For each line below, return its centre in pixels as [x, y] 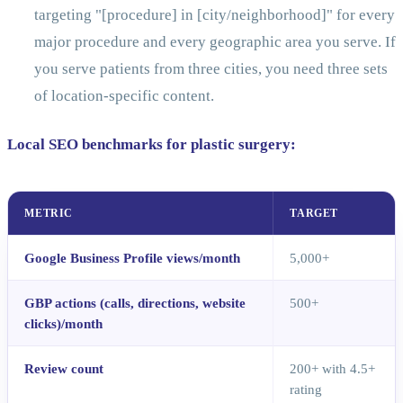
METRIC [49, 213]
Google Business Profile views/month [133, 257]
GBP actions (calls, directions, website [135, 302]
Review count [64, 368]
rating [306, 389]
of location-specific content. [124, 95]
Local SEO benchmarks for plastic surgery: [152, 144]
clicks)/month [64, 323]
